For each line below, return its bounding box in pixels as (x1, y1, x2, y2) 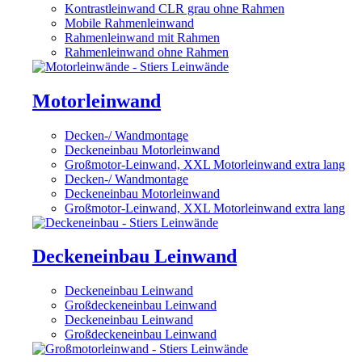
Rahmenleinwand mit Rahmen (65, 30, 220, 44)
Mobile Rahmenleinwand (65, 15, 194, 30)
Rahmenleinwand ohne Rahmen (65, 44, 229, 59)
